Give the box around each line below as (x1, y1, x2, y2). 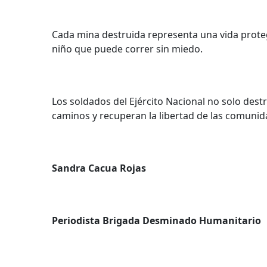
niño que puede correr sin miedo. (52, 42, 203, 56)
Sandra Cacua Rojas (52, 162, 146, 175)
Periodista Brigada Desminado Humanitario (52, 214, 261, 228)
